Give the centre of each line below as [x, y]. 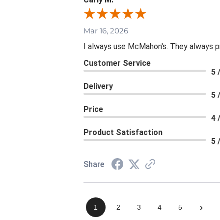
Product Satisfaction [123, 133]
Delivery [98, 86]
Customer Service [117, 63]
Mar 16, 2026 [106, 31]
